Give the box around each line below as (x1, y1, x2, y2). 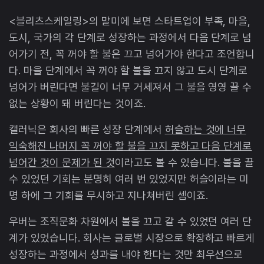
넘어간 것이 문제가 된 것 (9, 156, 115, 169)
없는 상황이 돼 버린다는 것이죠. (9, 97, 148, 110)
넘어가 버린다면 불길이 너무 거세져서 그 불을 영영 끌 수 (9, 81, 252, 94)
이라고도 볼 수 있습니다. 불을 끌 (114, 156, 255, 169)
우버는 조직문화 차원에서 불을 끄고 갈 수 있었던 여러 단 (9, 215, 252, 228)
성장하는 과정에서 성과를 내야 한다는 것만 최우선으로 (9, 248, 243, 261)
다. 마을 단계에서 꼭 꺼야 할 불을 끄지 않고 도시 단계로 (9, 64, 248, 77)
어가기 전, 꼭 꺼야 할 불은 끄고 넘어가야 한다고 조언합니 (9, 48, 255, 61)
